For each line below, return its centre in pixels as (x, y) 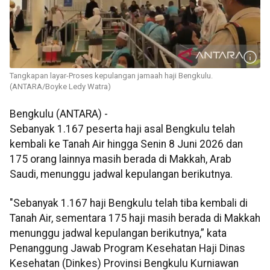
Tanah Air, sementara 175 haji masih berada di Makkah (135, 218)
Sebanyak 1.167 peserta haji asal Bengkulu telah (122, 129)
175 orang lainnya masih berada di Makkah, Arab (121, 159)
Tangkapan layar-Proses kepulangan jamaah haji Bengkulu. (111, 76)
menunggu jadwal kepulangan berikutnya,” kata (118, 233)
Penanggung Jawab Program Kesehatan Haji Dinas (127, 248)
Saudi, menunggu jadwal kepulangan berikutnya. (121, 174)
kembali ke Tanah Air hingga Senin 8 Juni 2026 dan (126, 144)
